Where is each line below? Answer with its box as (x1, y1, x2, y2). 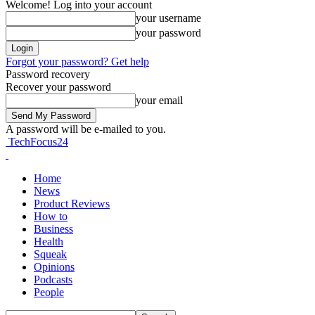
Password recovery (6, 68, 90, 80)
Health (34, 236, 63, 247)
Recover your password (6, 81, 111, 93)
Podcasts (34, 274, 72, 285)
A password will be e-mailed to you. (6, 123, 166, 135)
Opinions (34, 261, 75, 273)
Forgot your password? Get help (6, 56, 149, 67)
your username (136, 12, 201, 24)
